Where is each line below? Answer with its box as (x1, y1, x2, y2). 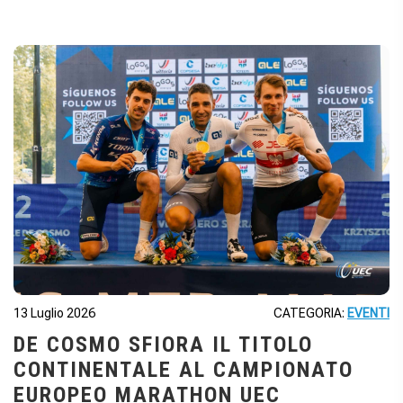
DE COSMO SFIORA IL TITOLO (13, 332, 313, 358)
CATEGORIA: (273, 306, 347, 321)
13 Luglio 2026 (13, 306, 95, 321)
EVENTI (347, 306, 390, 321)
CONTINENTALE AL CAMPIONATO (13, 357, 354, 383)
